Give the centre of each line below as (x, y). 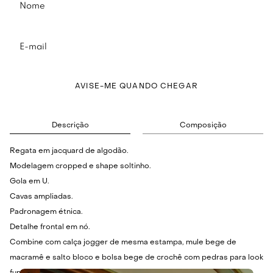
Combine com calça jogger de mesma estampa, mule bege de (123, 243)
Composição (203, 126)
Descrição (70, 126)
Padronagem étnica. (46, 212)
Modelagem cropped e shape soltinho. (80, 167)
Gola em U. (30, 182)
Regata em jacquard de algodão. (69, 151)
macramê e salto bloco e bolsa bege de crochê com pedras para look (136, 258)
